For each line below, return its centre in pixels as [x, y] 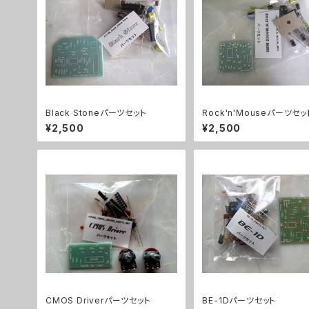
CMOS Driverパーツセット [98, 300]
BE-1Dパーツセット [239, 300]
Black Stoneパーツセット [96, 112]
